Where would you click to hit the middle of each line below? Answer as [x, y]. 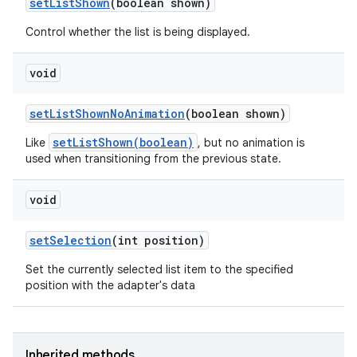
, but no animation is [251, 143]
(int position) [158, 240]
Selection [80, 240]
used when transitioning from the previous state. [153, 159]
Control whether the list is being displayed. [138, 32]
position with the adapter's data [110, 285]
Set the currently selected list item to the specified [159, 269]
